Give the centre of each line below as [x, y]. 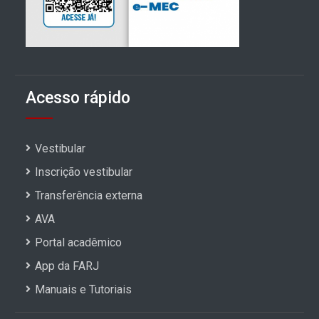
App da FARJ [67, 266]
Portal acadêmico [79, 242]
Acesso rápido [78, 98]
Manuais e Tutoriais [84, 289]
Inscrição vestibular [84, 172]
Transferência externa [89, 195]
